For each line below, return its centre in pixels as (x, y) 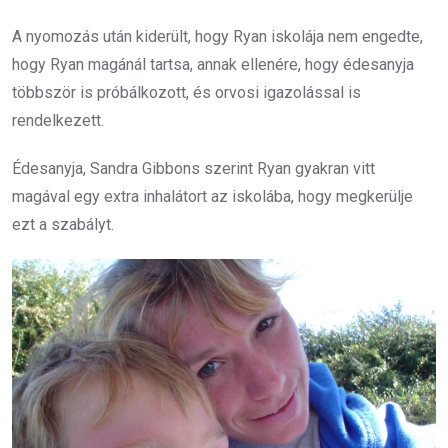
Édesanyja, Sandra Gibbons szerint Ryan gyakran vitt (193, 169)
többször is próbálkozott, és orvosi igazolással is (186, 93)
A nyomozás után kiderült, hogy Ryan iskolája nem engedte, (217, 37)
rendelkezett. (58, 121)
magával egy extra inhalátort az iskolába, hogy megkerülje (212, 197)
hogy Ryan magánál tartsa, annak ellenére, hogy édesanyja (213, 65)
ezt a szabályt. (63, 225)
